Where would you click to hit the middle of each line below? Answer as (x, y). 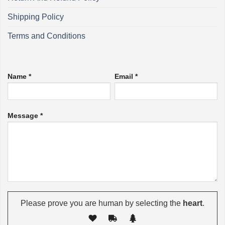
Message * (25, 115)
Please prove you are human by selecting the (101, 203)
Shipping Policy (36, 17)
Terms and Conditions (46, 36)
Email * (126, 76)
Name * (19, 76)
